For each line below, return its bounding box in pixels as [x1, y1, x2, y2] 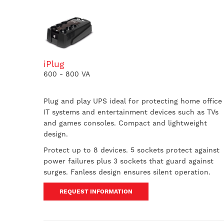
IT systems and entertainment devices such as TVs [43, 108, 218, 116]
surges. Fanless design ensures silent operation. [43, 168, 210, 176]
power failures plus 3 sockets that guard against [43, 157, 213, 165]
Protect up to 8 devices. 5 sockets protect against [43, 146, 219, 154]
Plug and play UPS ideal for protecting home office [43, 97, 222, 105]
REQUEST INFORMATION [59, 188, 132, 195]
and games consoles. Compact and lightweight [43, 119, 207, 127]
